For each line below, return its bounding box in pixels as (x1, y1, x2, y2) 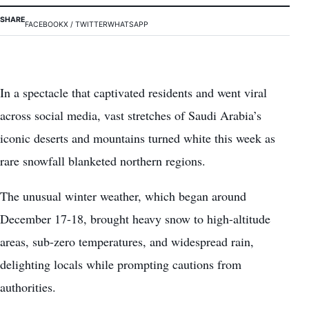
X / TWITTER (63, 19, 108, 29)
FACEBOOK (25, 19, 63, 29)
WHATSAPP (108, 19, 148, 29)
